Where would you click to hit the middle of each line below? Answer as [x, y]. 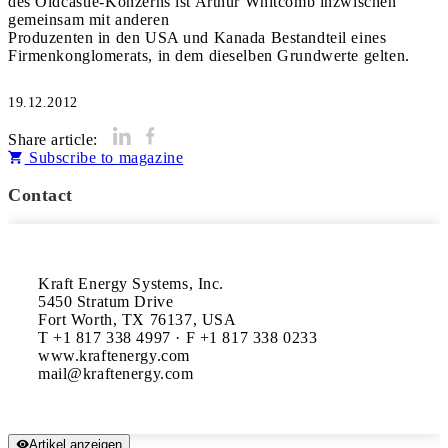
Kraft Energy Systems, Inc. [131, 283]
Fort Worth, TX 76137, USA [137, 319]
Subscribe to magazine [104, 157]
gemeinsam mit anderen [89, 19]
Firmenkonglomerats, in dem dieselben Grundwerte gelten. [209, 55]
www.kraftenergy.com [114, 355]
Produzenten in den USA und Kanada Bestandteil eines [197, 37]
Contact [41, 195]
